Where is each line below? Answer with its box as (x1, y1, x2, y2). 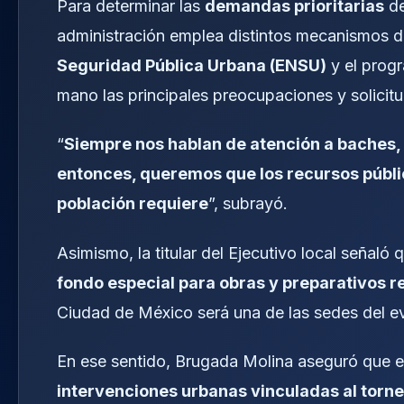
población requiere (57, 194, 208, 214)
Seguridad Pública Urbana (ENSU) (57, 55, 326, 75)
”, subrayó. (208, 194, 288, 214)
